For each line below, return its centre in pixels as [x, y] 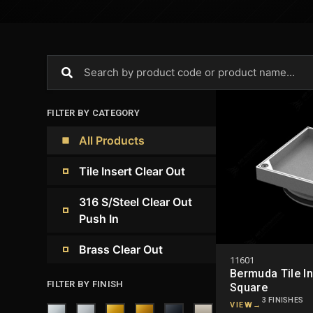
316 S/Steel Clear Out [136, 202]
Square [249, 288]
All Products [112, 141]
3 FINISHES [283, 300]
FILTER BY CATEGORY [93, 113]
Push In [99, 219]
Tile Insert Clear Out [132, 172]
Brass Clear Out [121, 250]
